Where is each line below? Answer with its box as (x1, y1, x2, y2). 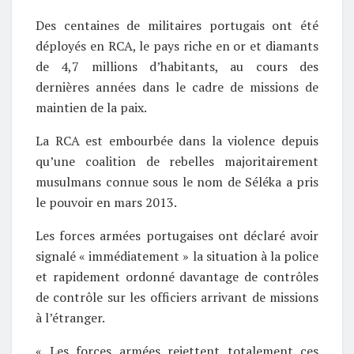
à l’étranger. (36, 308, 105, 326)
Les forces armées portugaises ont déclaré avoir (36, 226, 318, 244)
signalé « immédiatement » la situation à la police (36, 247, 318, 265)
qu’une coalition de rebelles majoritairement (36, 152, 318, 170)
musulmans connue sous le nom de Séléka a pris (36, 172, 318, 190)
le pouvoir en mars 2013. (36, 193, 177, 211)
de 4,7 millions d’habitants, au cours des (36, 57, 318, 75)
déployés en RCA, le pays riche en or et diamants (36, 36, 318, 55)
